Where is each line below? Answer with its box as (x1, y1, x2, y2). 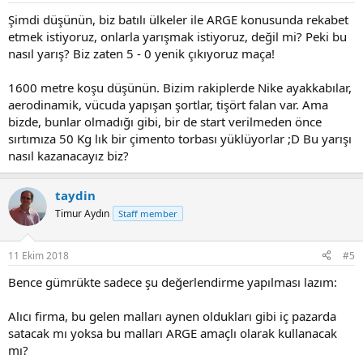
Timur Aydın (55, 207, 109, 220)
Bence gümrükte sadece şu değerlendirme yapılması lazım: (8, 273, 337, 290)
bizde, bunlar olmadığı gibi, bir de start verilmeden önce (8, 113, 322, 130)
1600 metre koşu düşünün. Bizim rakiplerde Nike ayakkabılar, (8, 79, 352, 96)
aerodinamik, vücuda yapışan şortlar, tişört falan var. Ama (8, 96, 328, 113)
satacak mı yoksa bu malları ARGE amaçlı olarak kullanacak (8, 324, 337, 341)
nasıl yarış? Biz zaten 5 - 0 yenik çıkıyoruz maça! (8, 45, 275, 62)
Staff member (118, 207, 177, 220)
